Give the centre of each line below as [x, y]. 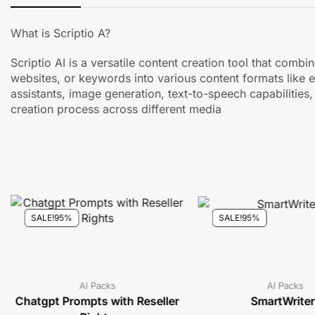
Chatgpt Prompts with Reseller [97, 302]
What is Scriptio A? [60, 33]
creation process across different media [116, 109]
